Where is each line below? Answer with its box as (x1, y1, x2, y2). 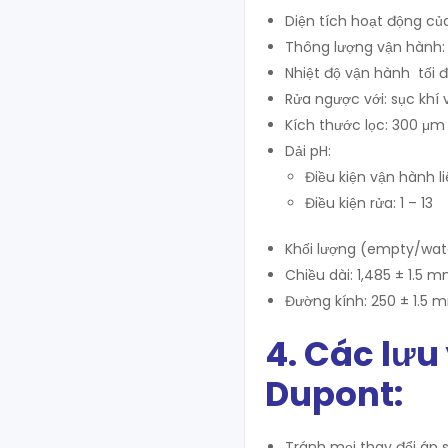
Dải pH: (285, 140, 331, 161)
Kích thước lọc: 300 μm (285, 114, 445, 135)
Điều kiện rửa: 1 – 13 (305, 192, 433, 213)
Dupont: (265, 369, 403, 418)
